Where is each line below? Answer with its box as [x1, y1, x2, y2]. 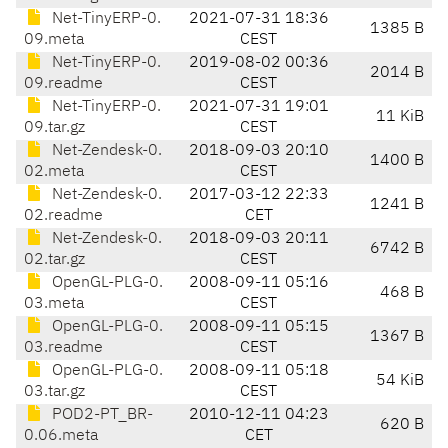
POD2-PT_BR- [48, 407, 153, 424]
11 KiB [376, 109, 424, 126]
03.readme [24, 340, 103, 357]
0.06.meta [24, 428, 98, 445]
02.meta [24, 164, 84, 181]
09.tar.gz [24, 120, 85, 137]
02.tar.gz [24, 252, 85, 269]
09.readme [24, 76, 103, 93]
